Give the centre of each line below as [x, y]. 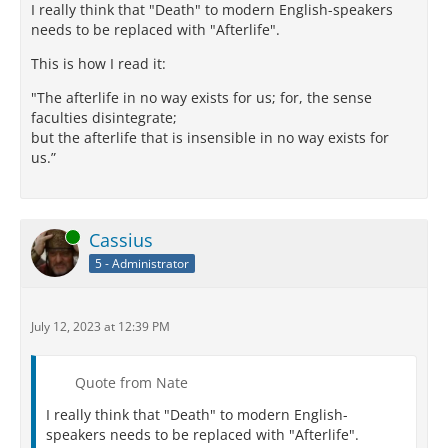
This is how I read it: [98, 63]
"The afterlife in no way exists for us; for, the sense [201, 97]
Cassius [121, 240]
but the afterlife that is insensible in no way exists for [210, 137]
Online [49, 236]
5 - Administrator [142, 263]
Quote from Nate [131, 382]
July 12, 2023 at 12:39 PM [100, 326]
